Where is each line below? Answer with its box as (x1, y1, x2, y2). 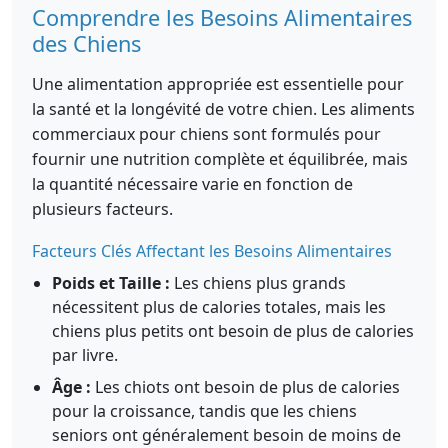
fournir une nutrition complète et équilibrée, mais (32, 148, 408, 170)
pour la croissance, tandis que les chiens (52, 400, 357, 422)
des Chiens (32, 29, 141, 58)
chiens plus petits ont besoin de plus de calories (52, 320, 414, 342)
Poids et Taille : (52, 272, 170, 294)
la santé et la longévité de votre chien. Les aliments (32, 98, 415, 120)
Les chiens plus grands (170, 272, 346, 294)
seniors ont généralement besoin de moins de (52, 424, 401, 446)
